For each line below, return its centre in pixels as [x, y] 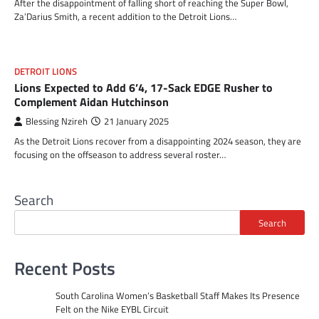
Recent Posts [65, 268]
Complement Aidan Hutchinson [91, 102]
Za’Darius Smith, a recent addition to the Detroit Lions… [125, 16]
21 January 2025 [136, 121]
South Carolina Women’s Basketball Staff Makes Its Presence [177, 295]
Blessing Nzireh [57, 121]
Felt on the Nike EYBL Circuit [112, 309]
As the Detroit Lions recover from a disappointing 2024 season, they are [158, 141]
